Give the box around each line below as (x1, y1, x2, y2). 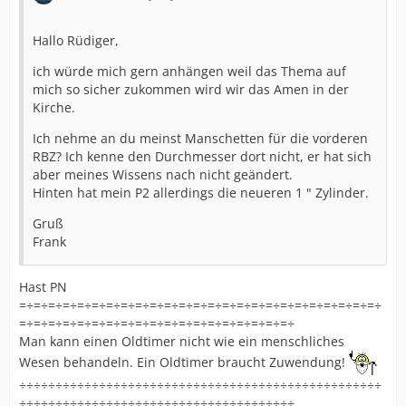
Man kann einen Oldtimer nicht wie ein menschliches (19, 333, 344, 351)
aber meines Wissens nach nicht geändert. (33, 166, 293, 184)
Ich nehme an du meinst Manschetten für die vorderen (33, 130, 368, 148)
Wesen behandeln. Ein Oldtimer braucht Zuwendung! (19, 353, 349, 371)
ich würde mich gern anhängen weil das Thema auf (33, 63, 346, 81)
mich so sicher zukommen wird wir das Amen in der (33, 81, 349, 99)
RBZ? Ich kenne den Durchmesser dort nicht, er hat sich (33, 148, 372, 166)
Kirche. (33, 99, 75, 117)
